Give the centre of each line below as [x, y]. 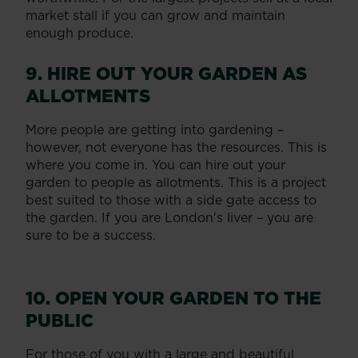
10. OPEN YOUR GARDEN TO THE [173, 297]
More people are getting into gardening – [155, 129]
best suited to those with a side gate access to [171, 199]
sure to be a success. [91, 235]
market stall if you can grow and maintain [155, 15]
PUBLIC [60, 320]
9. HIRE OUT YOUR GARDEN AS [166, 73]
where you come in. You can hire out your [155, 164]
